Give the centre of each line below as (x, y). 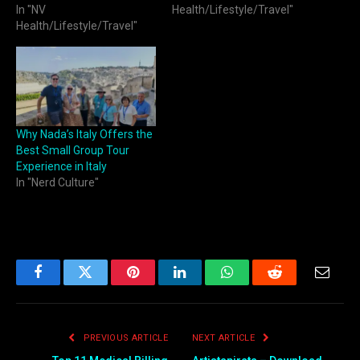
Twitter (105, 284)
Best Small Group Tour (73, 151)
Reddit (293, 284)
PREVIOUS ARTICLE (124, 337)
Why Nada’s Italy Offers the (84, 135)
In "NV (31, 10)
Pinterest (157, 284)
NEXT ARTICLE (225, 337)
